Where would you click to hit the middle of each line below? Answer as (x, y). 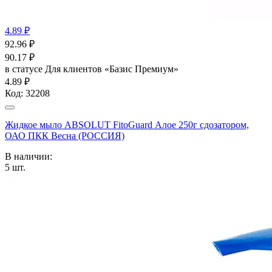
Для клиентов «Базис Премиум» (112, 69)
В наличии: (29, 156)
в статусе (25, 69)
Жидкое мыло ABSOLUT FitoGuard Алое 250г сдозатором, (127, 124)
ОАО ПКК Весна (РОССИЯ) (65, 135)
